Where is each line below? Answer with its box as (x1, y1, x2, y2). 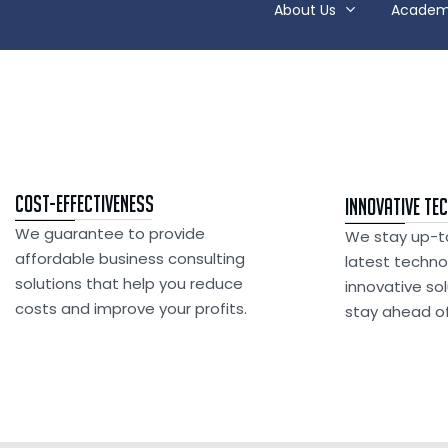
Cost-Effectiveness (15, 191, 154, 216)
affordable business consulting (15, 248, 245, 269)
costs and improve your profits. (15, 298, 247, 319)
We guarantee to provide (15, 223, 205, 244)
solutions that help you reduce (15, 273, 243, 294)
